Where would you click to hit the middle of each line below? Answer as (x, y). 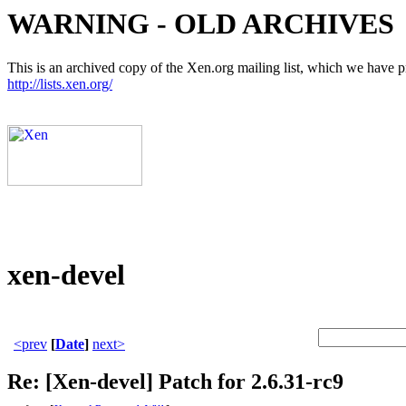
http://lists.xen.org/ (60, 84)
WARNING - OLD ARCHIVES (201, 24)
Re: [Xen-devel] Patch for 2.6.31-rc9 (175, 382)
